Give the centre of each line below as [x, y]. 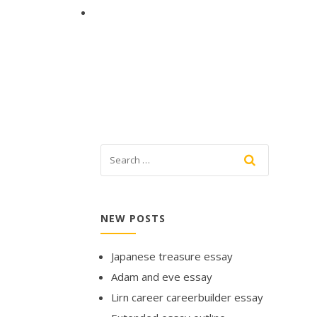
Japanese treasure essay [172, 256]
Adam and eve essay [162, 276]
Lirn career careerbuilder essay [187, 297]
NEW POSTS [133, 218]
